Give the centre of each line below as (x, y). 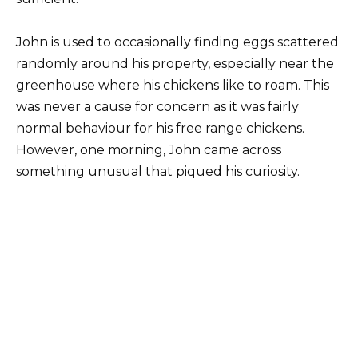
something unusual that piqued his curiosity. (158, 171)
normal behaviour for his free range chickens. (160, 128)
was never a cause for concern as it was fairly (157, 106)
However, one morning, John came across (149, 149)
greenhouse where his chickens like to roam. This (173, 85)
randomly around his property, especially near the (175, 63)
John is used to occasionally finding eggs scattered (177, 42)
